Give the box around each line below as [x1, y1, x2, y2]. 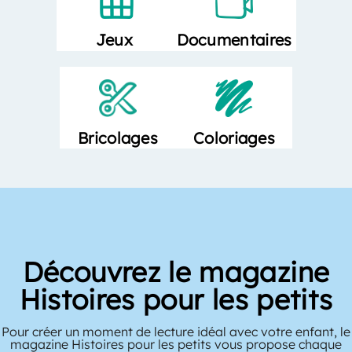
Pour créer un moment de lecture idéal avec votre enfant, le [2, 323, 350, 339]
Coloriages [193, 127, 275, 148]
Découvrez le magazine [22, 254, 330, 289]
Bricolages [78, 127, 158, 148]
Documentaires [176, 30, 292, 50]
